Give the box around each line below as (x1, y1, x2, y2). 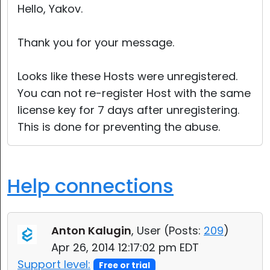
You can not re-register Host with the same (17, 86, 251, 101)
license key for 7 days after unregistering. (17, 102, 239, 118)
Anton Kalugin (51, 223, 131, 238)
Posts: (169, 223, 201, 238)
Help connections (7, 172, 174, 199)
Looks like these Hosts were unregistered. (17, 69, 237, 84)
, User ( (131, 223, 169, 238)
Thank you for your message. (17, 35, 174, 50)
